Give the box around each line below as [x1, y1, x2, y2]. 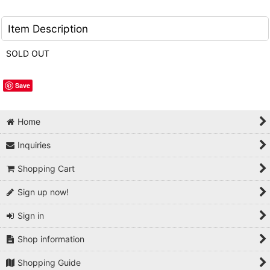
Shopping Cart [17, 163, 75, 174]
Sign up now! [17, 187, 69, 198]
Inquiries [17, 140, 51, 151]
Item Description [8, 22, 88, 36]
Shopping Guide [17, 257, 81, 268]
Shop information [17, 234, 85, 245]
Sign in [17, 210, 45, 221]
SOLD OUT [6, 48, 49, 59]
